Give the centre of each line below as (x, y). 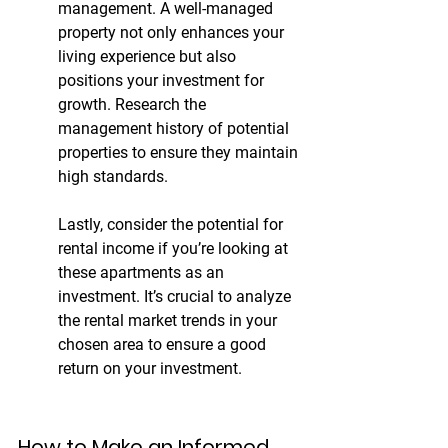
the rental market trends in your (169, 321)
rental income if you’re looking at (175, 249)
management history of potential (175, 129)
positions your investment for (163, 81)
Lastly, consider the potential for (172, 225)
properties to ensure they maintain (180, 153)
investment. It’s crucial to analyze (176, 297)
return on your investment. (150, 369)
